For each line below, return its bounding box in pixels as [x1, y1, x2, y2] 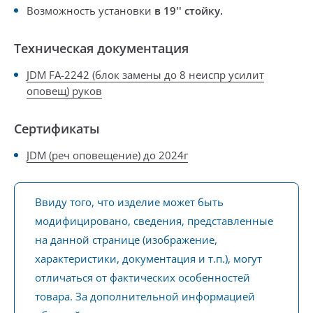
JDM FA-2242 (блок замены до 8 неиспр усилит [27, 68, 264, 82]
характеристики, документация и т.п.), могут [35, 252, 262, 265]
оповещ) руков [27, 84, 102, 98]
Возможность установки [27, 3, 154, 17]
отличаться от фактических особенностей [35, 270, 250, 284]
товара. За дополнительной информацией [35, 289, 255, 303]
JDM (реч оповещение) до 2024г [27, 148, 188, 162]
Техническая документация [14, 40, 189, 57]
